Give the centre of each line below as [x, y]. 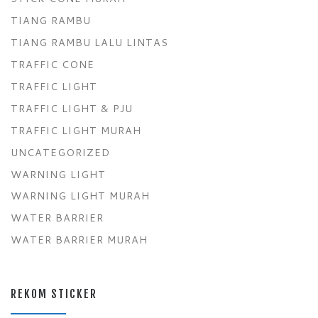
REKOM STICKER [54, 294]
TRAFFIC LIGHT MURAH [76, 130]
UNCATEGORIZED [60, 152]
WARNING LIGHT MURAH [80, 196]
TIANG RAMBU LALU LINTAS [89, 43]
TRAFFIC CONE [53, 65]
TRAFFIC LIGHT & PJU [72, 108]
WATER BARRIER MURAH [79, 240]
